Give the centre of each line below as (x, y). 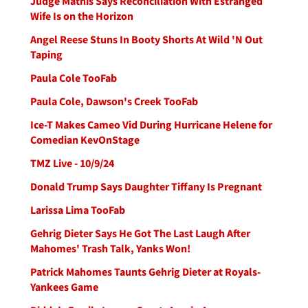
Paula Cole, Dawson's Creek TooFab (114, 101)
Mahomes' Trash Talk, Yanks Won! (110, 248)
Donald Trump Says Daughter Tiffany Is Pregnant (146, 186)
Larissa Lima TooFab (78, 210)
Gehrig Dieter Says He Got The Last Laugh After (140, 233)
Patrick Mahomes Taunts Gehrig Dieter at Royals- (145, 272)
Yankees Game (64, 287)
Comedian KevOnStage (85, 140)
